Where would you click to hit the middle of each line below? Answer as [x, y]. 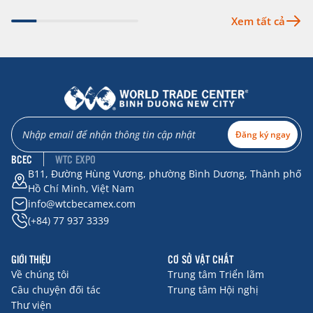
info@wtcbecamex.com [82, 204]
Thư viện [31, 305]
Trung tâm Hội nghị [213, 289]
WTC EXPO [75, 159]
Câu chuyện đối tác [56, 289]
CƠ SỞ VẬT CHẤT [201, 259]
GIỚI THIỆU [31, 259]
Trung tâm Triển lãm [216, 274]
